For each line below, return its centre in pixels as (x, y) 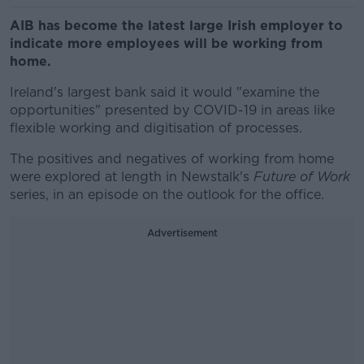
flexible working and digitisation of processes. (156, 128)
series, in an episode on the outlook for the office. (167, 195)
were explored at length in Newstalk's (132, 177)
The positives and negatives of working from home (172, 159)
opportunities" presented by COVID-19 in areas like (172, 110)
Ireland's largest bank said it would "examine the (165, 92)
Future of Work (302, 177)
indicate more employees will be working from (166, 43)
